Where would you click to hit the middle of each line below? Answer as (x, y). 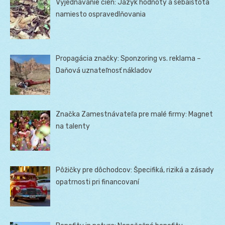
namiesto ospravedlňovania (101, 15)
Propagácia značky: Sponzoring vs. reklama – (129, 58)
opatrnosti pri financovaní (98, 182)
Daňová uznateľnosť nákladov (104, 70)
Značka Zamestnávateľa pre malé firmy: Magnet (135, 114)
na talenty (73, 126)
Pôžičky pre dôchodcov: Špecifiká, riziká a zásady (135, 170)
